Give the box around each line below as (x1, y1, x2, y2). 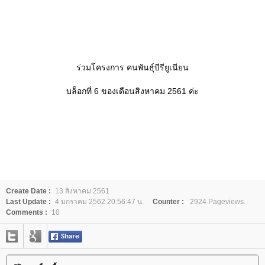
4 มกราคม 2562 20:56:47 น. (55, 197, 144, 206)
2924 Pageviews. (188, 197, 245, 206)
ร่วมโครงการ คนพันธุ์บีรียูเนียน (76, 62, 189, 72)
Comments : (6, 208, 47, 216)
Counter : (153, 197, 184, 206)
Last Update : (6, 197, 51, 206)
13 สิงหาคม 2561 (55, 186, 109, 195)
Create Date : (6, 186, 51, 195)
